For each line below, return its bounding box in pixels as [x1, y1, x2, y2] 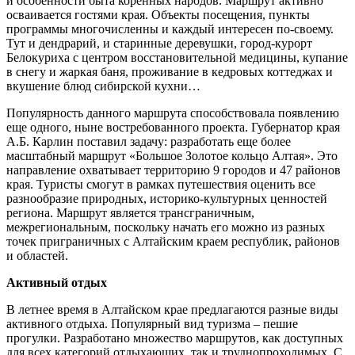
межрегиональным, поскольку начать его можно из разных [6, 220, 325, 235]
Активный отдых [6, 276, 107, 290]
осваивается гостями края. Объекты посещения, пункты [6, 8, 310, 22]
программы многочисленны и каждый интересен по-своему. [6, 22, 334, 36]
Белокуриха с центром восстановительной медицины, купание [6, 51, 348, 65]
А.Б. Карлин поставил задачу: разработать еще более [6, 135, 291, 149]
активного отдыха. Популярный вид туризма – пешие [6, 317, 298, 331]
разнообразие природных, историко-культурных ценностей [6, 192, 327, 206]
